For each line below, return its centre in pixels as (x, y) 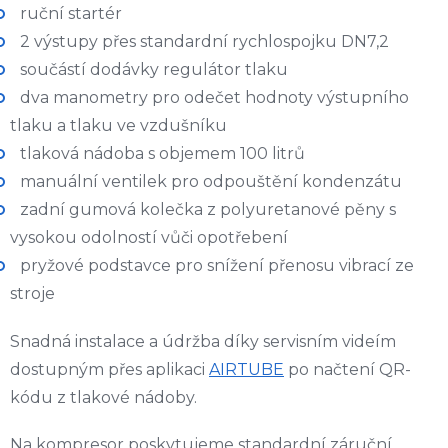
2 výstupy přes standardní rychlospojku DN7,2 (204, 42)
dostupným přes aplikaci (109, 370)
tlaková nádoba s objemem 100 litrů (162, 154)
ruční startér (71, 14)
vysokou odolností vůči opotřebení (149, 238)
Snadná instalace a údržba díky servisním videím (203, 342)
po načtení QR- (347, 370)
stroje (32, 294)
